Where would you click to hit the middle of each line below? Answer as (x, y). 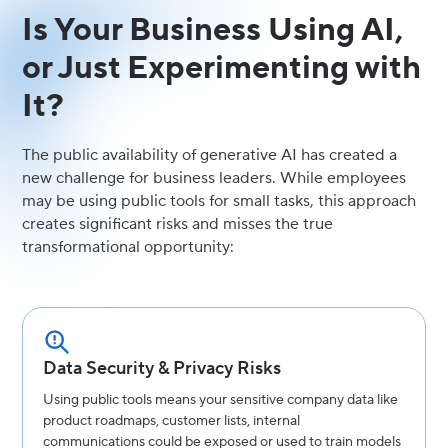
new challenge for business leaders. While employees (214, 177)
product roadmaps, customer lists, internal (172, 420)
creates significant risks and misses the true (178, 223)
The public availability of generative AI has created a (210, 154)
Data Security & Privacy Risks (162, 368)
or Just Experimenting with (222, 68)
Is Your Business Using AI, (213, 30)
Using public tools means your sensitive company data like (221, 399)
